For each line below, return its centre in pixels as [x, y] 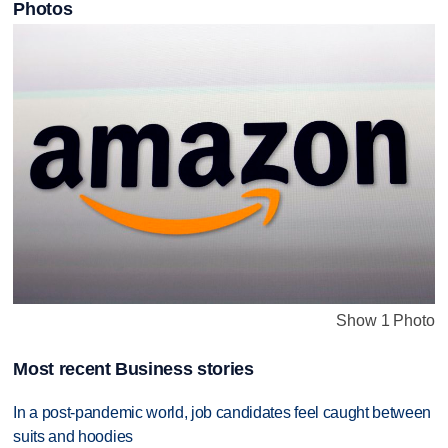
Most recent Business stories [133, 368]
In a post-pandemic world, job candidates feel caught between [222, 412]
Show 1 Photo [385, 321]
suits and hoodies [73, 436]
